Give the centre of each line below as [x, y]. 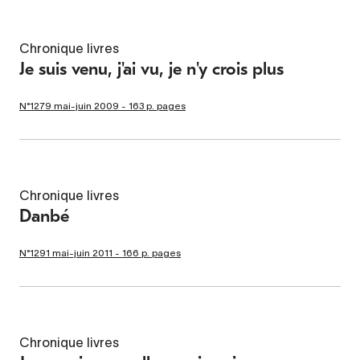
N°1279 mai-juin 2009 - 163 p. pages [102, 105]
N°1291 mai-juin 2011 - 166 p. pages [100, 252]
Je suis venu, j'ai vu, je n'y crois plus [151, 69]
